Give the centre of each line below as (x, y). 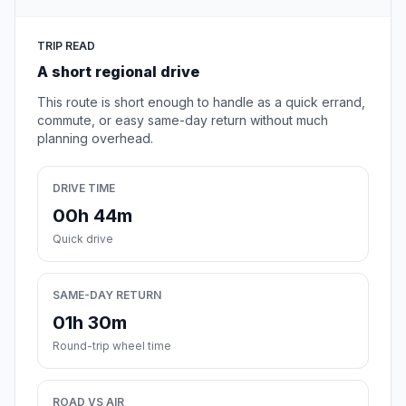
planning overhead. (95, 139)
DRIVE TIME (84, 188)
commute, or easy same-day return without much (183, 121)
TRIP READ (66, 46)
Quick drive (83, 239)
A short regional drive (118, 72)
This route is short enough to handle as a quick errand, (201, 102)
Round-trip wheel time (112, 346)
